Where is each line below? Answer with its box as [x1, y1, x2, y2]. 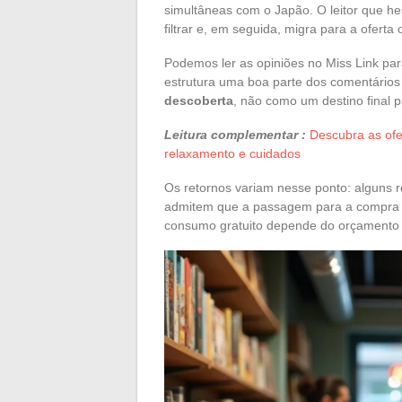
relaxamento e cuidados [164, 145, 301, 161]
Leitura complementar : [164, 127, 306, 142]
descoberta [164, 92, 233, 108]
